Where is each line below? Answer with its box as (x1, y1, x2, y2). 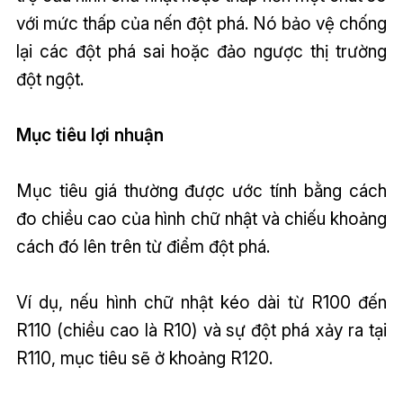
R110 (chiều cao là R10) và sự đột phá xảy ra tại (15, 319, 388, 342)
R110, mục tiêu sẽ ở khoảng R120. (15, 347, 273, 370)
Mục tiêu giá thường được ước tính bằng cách (15, 180, 388, 202)
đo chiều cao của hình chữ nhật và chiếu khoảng (15, 208, 388, 230)
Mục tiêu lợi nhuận (15, 124, 164, 147)
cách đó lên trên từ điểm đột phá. (15, 236, 270, 258)
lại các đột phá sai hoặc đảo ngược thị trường (15, 40, 388, 63)
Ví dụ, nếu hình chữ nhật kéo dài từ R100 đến (15, 291, 388, 314)
